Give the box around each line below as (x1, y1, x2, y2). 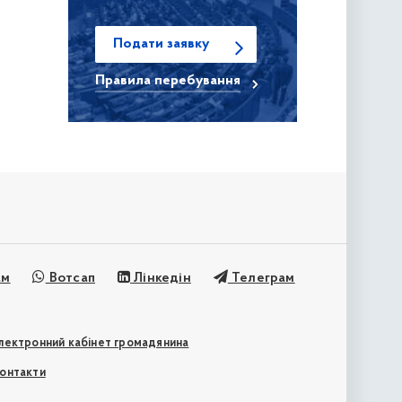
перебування (153, 74, 240, 89)
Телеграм (227, 271, 295, 286)
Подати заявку (112, 37, 209, 52)
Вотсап (45, 271, 96, 286)
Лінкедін (130, 271, 191, 286)
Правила (94, 74, 154, 89)
